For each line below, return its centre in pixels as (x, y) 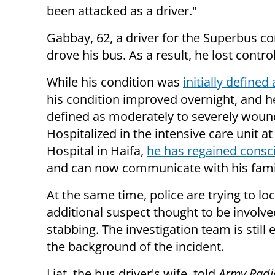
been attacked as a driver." (122, 10)
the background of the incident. (135, 246)
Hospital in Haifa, (97, 150)
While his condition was (115, 82)
